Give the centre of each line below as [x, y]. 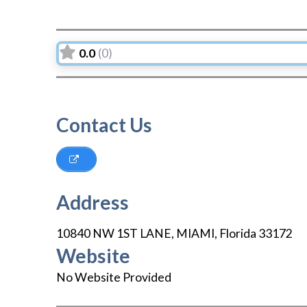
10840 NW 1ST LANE [114, 234]
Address [93, 202]
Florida [238, 234]
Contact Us [104, 124]
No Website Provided [114, 278]
